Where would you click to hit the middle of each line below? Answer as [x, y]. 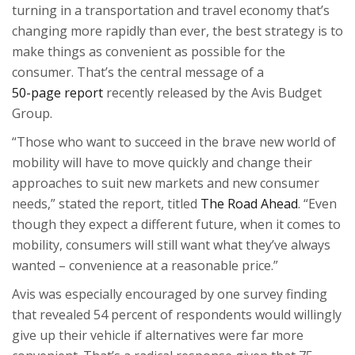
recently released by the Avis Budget [212, 92]
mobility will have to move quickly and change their [162, 162]
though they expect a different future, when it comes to [176, 224]
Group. [32, 113]
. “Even [317, 203]
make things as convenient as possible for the [149, 51]
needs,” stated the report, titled [106, 203]
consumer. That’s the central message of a [138, 72]
